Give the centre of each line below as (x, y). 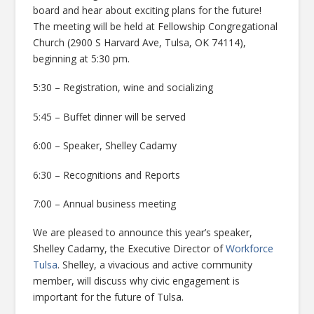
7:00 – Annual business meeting (105, 203)
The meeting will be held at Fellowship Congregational (156, 27)
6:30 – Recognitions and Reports (107, 175)
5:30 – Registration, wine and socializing (123, 88)
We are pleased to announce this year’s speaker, (143, 233)
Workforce (250, 249)
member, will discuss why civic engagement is (137, 281)
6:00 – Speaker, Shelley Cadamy (105, 146)
